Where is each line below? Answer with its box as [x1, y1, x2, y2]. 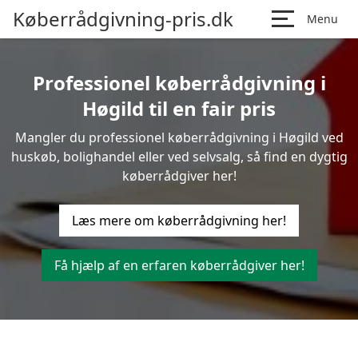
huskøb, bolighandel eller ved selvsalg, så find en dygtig [10, 148, 348, 165]
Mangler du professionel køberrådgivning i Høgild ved [14, 129, 344, 146]
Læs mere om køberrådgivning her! [72, 212, 286, 229]
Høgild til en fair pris [82, 95, 276, 121]
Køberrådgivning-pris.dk [13, 6, 233, 32]
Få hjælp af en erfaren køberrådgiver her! [54, 257, 304, 274]
